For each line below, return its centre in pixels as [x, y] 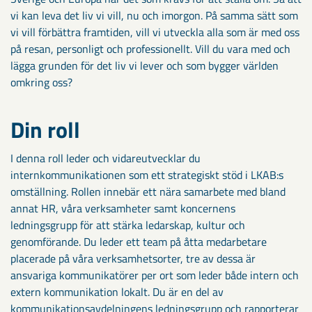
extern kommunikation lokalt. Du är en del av [117, 292]
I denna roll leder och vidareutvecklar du [106, 158]
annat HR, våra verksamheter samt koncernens [123, 208]
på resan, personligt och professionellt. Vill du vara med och [150, 49]
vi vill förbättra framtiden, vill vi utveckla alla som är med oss [155, 32]
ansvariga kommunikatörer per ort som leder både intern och [155, 275]
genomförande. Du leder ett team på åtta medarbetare [139, 242]
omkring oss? [41, 82]
